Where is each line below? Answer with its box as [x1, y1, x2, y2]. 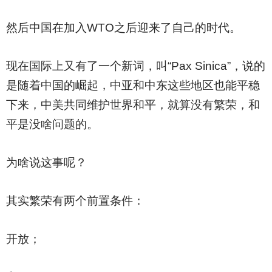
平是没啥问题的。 [5, 118, 98, 131]
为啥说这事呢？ [5, 156, 87, 169]
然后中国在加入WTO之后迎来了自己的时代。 [5, 21, 241, 34]
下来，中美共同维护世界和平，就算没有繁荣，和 [5, 98, 260, 111]
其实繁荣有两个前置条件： [5, 194, 144, 207]
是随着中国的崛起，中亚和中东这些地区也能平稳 [5, 79, 260, 92]
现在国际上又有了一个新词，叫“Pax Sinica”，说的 [5, 59, 265, 72]
